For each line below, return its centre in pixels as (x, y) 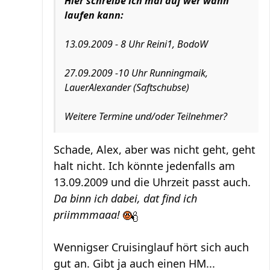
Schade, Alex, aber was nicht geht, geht (155, 149)
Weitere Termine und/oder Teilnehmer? (146, 116)
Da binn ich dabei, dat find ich (125, 198)
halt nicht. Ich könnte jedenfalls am (144, 166)
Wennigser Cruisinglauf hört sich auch (151, 247)
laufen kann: (94, 15)
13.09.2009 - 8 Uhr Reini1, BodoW (136, 44)
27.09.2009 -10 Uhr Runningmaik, (136, 73)
